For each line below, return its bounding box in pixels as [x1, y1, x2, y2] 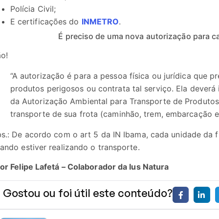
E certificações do [10, 16, 82, 26]
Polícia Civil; [10, 3, 56, 14]
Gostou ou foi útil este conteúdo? [2, 186, 173, 199]
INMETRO [81, 16, 119, 26]
